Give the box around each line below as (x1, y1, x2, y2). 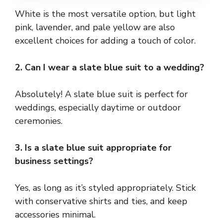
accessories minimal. (15, 209, 96, 221)
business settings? (15, 155, 93, 167)
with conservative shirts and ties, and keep (15, 195, 187, 208)
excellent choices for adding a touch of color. (15, 35, 196, 47)
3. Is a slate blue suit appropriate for (15, 142, 171, 154)
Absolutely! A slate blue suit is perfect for (15, 88, 188, 101)
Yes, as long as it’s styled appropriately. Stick (15, 182, 196, 194)
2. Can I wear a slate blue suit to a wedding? (15, 61, 204, 74)
